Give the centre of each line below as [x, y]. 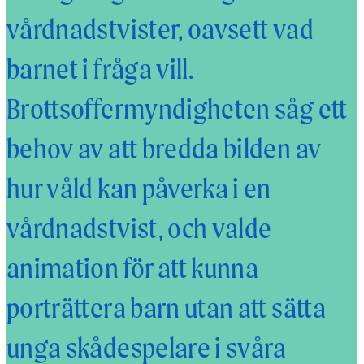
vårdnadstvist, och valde [139, 227]
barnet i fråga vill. [101, 68]
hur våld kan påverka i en [139, 188]
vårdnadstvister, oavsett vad [160, 28]
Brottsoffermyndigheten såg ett [177, 108]
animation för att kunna [133, 267]
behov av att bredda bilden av [164, 148]
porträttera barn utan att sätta [166, 307]
